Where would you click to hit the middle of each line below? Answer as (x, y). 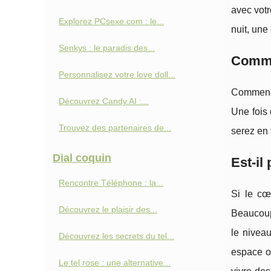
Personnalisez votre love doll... (117, 74)
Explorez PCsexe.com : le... (111, 21)
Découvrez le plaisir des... (108, 209)
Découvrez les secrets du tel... (116, 236)
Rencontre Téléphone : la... (111, 183)
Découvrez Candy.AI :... (104, 101)
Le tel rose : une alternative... (115, 263)
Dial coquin (82, 158)
